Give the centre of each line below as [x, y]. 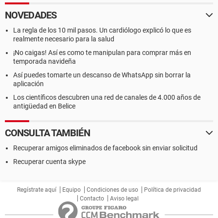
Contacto [92, 199]
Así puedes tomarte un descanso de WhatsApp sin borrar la [102, 75]
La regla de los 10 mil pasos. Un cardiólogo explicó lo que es [102, 30]
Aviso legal [124, 199]
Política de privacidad [173, 190]
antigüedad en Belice [44, 106]
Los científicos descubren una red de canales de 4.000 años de [107, 97]
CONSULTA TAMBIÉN [47, 133]
